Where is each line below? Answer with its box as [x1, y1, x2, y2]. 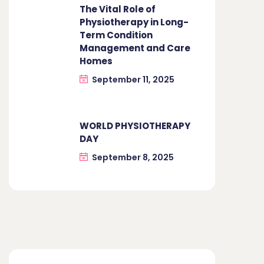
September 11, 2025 [92, 73, 174, 85]
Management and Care [80, 41, 190, 54]
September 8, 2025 [92, 151, 174, 163]
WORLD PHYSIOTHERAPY [80, 119, 190, 132]
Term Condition [80, 28, 153, 41]
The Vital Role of [80, 2, 156, 15]
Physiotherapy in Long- [80, 15, 189, 28]
